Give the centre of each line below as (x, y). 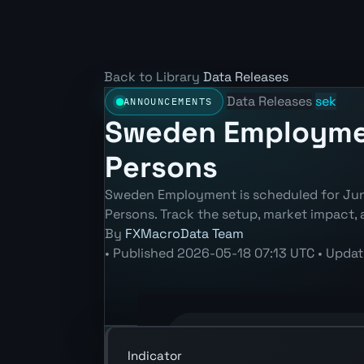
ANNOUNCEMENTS (168, 102)
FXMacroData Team (184, 234)
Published (145, 253)
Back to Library (152, 76)
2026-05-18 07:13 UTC (246, 253)
